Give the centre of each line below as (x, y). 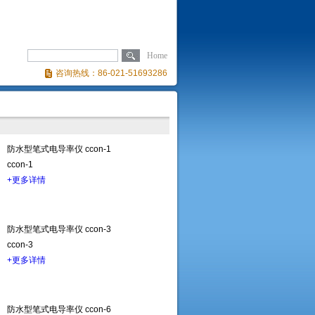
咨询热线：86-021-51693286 (111, 73)
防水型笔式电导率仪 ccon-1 (59, 149)
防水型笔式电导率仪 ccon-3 (59, 229)
